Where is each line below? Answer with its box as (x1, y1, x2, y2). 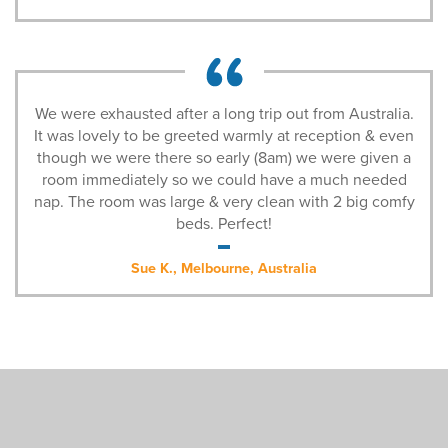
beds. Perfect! (176, 214, 272, 235)
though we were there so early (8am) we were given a (37, 148, 411, 169)
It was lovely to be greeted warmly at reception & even (34, 126, 414, 147)
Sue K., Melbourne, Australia (131, 260, 317, 278)
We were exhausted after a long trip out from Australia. (34, 104, 414, 125)
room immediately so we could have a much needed (41, 170, 407, 191)
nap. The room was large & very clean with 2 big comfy (33, 192, 415, 213)
